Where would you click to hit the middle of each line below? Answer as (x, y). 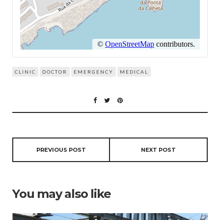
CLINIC (25, 71)
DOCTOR (55, 71)
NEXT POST (158, 150)
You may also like (62, 193)
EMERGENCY (94, 71)
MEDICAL (134, 71)
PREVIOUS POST (61, 150)
